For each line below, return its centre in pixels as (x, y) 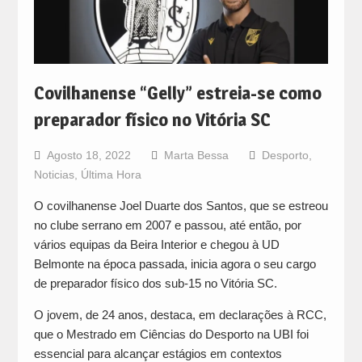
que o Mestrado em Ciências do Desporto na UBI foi (171, 334)
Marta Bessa (196, 155)
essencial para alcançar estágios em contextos (158, 353)
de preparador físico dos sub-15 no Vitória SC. (155, 283)
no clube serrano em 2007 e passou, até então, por (167, 225)
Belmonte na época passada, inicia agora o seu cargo (175, 263)
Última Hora (111, 174)
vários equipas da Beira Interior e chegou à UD (156, 244)
